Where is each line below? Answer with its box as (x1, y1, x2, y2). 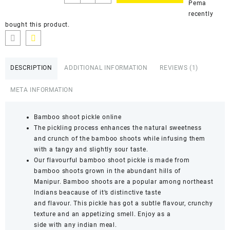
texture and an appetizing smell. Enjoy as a (34, 210, 171, 218)
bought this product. (5, 21, 70, 29)
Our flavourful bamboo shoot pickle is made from (34, 157, 190, 164)
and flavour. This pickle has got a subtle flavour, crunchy (34, 200, 213, 207)
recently (188, 10, 214, 18)
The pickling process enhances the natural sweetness (34, 124, 202, 132)
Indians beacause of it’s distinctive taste (34, 189, 161, 197)
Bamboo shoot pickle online (34, 113, 122, 121)
